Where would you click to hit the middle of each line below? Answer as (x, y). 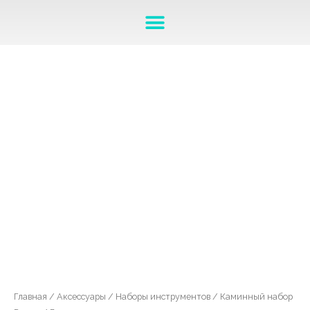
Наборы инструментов (163, 297)
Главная (30, 297)
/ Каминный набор (252, 297)
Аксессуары (81, 297)
